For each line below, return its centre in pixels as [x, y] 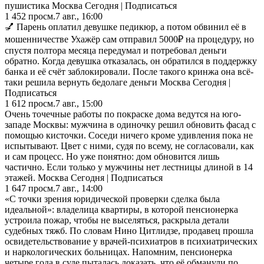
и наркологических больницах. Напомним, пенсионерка [118, 252]
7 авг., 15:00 [79, 103]
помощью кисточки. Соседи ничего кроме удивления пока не [129, 135]
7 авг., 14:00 [79, 188]
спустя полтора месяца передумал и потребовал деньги [116, 50]
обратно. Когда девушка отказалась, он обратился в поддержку [131, 61]
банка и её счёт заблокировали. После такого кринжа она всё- [129, 71]
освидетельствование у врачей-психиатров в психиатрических [131, 241]
